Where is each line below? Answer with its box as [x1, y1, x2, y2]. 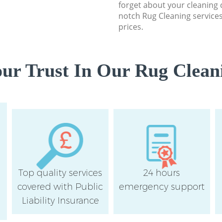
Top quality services [18, 167, 103, 178]
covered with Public [17, 181, 104, 192]
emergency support [118, 181, 205, 192]
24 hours [143, 167, 180, 178]
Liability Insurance [21, 195, 99, 206]
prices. [118, 21, 143, 32]
